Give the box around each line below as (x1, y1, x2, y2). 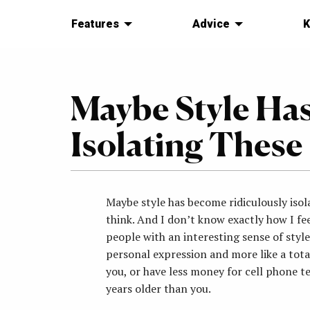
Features (71, 17, 119, 31)
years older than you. (106, 281, 211, 297)
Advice (192, 17, 230, 31)
